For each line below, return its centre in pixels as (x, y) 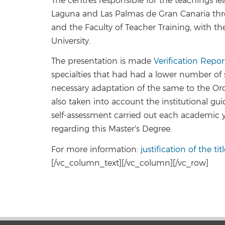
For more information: (96, 149)
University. (71, 41)
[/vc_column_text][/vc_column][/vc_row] (130, 163)
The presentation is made (102, 61)
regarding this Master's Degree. (111, 129)
